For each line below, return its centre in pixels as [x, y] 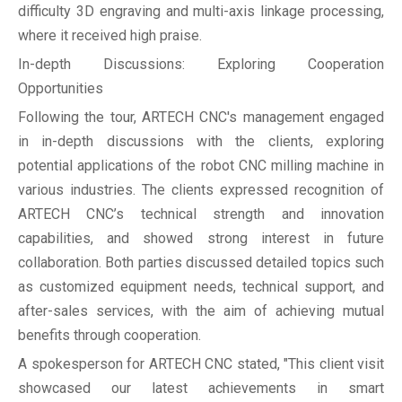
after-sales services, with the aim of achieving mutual [201, 311]
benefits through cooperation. [109, 336]
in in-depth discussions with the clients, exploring [201, 142]
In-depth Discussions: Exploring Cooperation [201, 65]
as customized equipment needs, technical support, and [201, 287]
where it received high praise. [110, 36]
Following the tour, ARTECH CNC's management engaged [201, 118]
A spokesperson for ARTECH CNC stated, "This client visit [201, 364]
